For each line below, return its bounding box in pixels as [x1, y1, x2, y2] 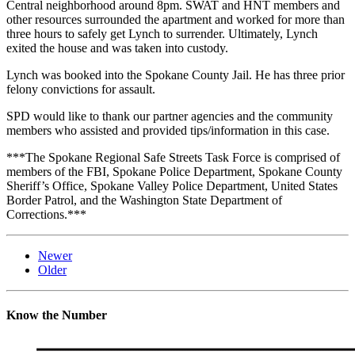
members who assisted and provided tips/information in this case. [6, 123, 330, 137]
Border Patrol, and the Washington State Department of [6, 193, 282, 207]
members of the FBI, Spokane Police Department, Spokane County [6, 164, 342, 178]
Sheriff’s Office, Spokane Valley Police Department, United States [6, 178, 338, 193]
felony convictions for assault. [6, 82, 155, 96]
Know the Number [6, 307, 107, 322]
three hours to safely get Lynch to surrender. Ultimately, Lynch [6, 26, 318, 40]
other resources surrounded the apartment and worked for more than [6, 12, 345, 26]
